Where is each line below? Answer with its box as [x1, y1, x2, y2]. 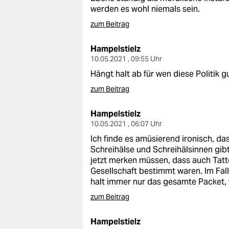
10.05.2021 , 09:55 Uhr [90, 54, 162, 63]
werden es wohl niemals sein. [90, 4, 200, 14]
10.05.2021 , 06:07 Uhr [90, 119, 162, 128]
